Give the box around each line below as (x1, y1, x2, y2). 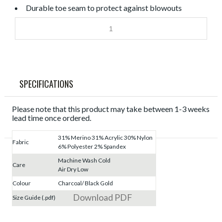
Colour (12, 179, 31, 187)
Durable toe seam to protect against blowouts (26, 3, 182, 13)
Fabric (12, 138, 29, 146)
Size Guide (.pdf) (12, 194, 55, 202)
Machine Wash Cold (58, 157, 111, 165)
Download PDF (73, 192, 133, 203)
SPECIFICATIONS (19, 77, 73, 91)
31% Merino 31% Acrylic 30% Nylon (58, 134, 153, 142)
